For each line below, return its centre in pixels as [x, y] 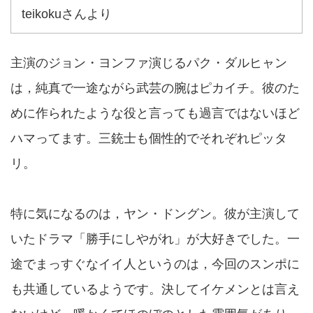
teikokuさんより [67, 14]
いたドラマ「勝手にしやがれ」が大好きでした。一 [155, 239]
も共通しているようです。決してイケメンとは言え [155, 289]
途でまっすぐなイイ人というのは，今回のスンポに [155, 264]
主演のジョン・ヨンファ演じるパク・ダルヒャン [149, 63]
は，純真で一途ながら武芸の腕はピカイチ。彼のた [155, 88]
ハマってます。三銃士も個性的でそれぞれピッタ [149, 138]
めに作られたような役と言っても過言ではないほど [155, 113]
